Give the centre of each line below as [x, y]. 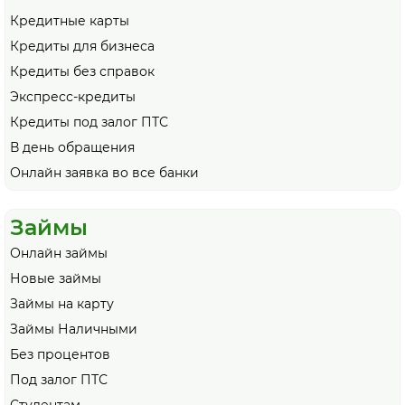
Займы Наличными [74, 330]
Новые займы [56, 279]
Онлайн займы [59, 254]
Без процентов [60, 355]
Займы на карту [62, 304]
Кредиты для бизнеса [82, 47]
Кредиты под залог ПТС [89, 122]
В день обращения [72, 148]
